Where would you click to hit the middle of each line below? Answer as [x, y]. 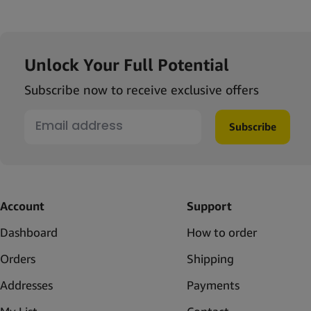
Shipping [210, 258]
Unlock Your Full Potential [127, 64]
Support [209, 205]
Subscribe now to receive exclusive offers [142, 89]
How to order [221, 232]
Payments [213, 285]
